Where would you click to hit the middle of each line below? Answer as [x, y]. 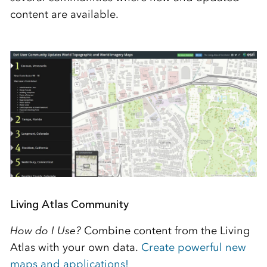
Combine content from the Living [165, 231]
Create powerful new [192, 248]
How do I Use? [45, 231]
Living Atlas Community [69, 205]
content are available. [64, 15]
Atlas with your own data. [74, 248]
